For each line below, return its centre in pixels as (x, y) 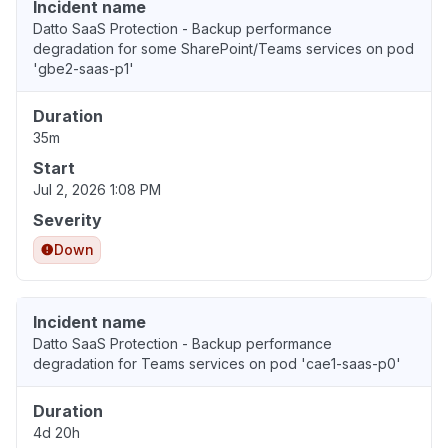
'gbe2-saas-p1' (83, 69)
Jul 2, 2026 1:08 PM (97, 190)
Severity (67, 220)
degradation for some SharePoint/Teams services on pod (223, 49)
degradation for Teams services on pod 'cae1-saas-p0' (217, 364)
